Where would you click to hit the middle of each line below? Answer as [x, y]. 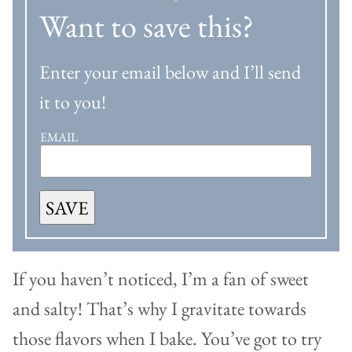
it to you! [73, 102]
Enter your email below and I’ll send [170, 72]
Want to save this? [147, 26]
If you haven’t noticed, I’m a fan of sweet [161, 279]
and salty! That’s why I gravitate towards [159, 309]
